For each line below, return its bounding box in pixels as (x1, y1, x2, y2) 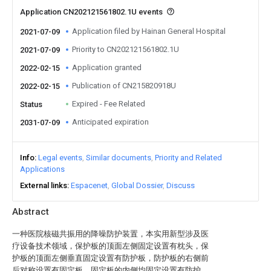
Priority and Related (155, 153, 222, 162)
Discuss (166, 181, 195, 190)
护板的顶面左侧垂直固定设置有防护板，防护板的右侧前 (12, 253, 209, 263)
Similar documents (86, 153, 151, 162)
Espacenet (71, 181, 108, 190)
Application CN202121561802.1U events (20, 7, 165, 16)
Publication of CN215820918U (72, 81, 176, 90)
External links (20, 181, 67, 190)
